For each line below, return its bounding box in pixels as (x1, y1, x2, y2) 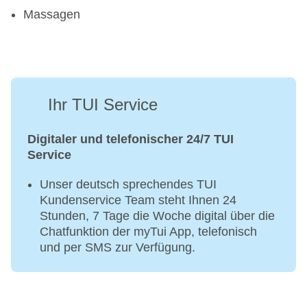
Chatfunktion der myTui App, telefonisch (40, 225, 257, 239)
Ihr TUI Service (48, 95, 158, 114)
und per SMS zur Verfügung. (40, 241, 195, 255)
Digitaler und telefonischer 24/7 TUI (27, 132, 234, 147)
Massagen (23, 8, 80, 22)
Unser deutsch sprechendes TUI (40, 177, 217, 192)
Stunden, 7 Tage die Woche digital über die (40, 209, 275, 223)
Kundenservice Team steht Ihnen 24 (40, 193, 236, 208)
